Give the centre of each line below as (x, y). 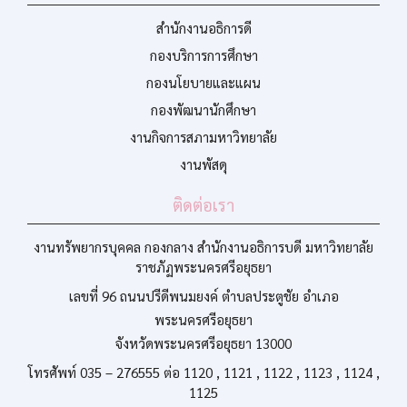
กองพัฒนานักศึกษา (203, 109)
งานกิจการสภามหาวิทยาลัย (203, 137)
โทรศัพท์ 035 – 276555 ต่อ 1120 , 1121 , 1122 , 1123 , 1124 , (203, 372)
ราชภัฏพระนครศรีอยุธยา (203, 267)
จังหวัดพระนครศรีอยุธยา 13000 (203, 343)
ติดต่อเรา (203, 205)
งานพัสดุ (203, 164)
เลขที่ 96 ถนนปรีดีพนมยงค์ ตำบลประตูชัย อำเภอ (203, 296)
